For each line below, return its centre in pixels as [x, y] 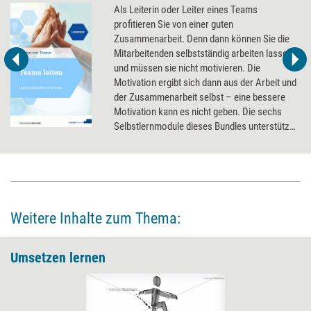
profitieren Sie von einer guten [174, 25]
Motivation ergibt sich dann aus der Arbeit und [205, 83]
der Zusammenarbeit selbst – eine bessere [200, 98]
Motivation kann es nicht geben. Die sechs [198, 112]
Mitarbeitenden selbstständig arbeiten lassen [203, 54]
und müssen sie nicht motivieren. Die [187, 68]
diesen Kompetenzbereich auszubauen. [193, 156]
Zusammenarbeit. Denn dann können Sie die [202, 39]
